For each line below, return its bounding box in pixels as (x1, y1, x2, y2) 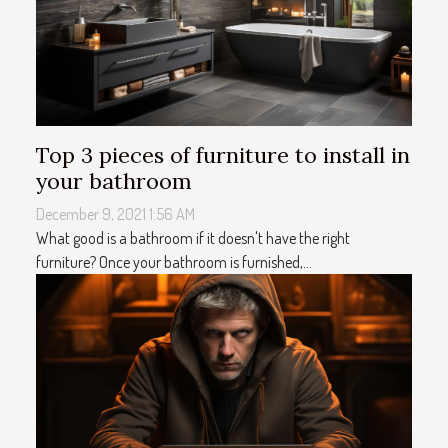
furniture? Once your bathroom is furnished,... (36, 252, 312, 273)
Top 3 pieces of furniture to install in (36, 141, 410, 170)
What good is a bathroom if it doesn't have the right (36, 228, 350, 249)
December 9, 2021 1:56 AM (36, 204, 195, 225)
